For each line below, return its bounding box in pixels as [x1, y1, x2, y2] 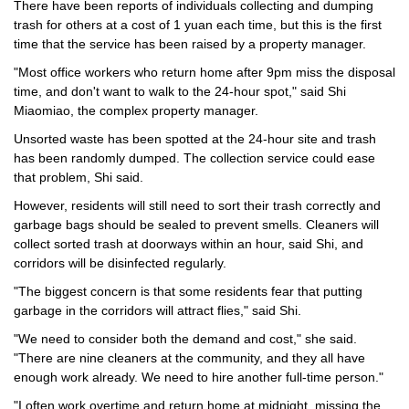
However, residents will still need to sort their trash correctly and [14, 197, 381, 213]
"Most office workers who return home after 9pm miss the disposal [14, 64, 395, 79]
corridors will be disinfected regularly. [14, 255, 226, 270]
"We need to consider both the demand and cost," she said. [14, 330, 357, 346]
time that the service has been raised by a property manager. [14, 36, 366, 51]
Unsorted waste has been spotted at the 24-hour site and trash [14, 131, 376, 146]
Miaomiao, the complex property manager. [14, 102, 258, 118]
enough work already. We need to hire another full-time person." [14, 369, 383, 384]
